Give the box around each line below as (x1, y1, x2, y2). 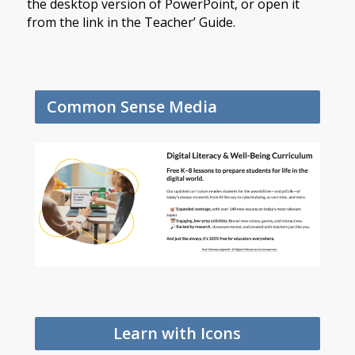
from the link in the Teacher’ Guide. (26, 13, 235, 32)
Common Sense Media (46, 95, 217, 117)
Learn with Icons (113, 322, 242, 344)
